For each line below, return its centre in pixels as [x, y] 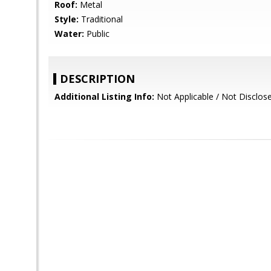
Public [97, 34]
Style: [67, 19]
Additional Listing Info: [104, 96]
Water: [69, 34]
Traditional [101, 19]
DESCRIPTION [97, 79]
